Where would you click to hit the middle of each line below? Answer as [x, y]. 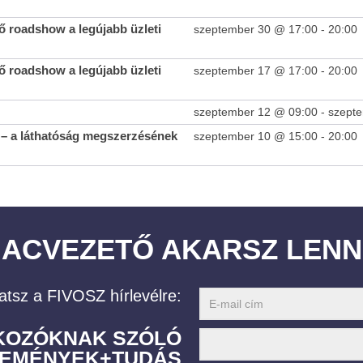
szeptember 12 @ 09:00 [255, 112]
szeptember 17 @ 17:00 [255, 71]
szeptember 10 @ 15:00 [255, 137]
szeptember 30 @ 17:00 [255, 30]
